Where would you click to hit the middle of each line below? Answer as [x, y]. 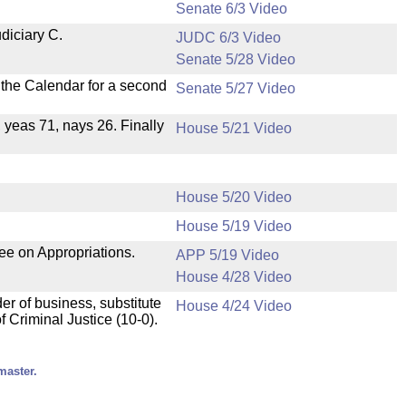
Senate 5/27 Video [236, 88]
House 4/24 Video [234, 306]
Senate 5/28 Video [236, 59]
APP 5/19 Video [227, 255]
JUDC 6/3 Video [228, 38]
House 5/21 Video [234, 128]
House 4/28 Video [234, 277]
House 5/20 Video [234, 197]
